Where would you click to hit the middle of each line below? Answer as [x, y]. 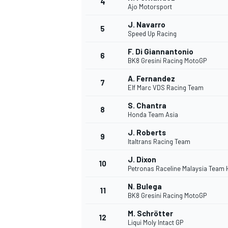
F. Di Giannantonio [161, 52]
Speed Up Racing [152, 34]
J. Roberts [147, 133]
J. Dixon [142, 160]
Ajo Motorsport [150, 7]
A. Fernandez [151, 79]
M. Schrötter [150, 213]
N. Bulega [145, 187]
